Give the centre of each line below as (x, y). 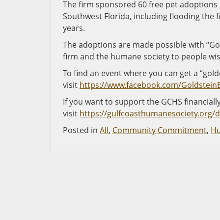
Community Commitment (160, 130)
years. (74, 28)
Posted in (81, 130)
